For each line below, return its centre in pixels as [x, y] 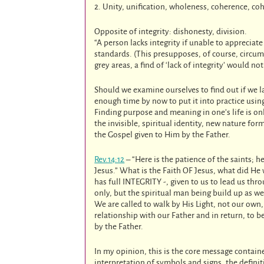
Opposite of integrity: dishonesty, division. [171, 32]
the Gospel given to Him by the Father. [163, 135]
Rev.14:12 [110, 160]
